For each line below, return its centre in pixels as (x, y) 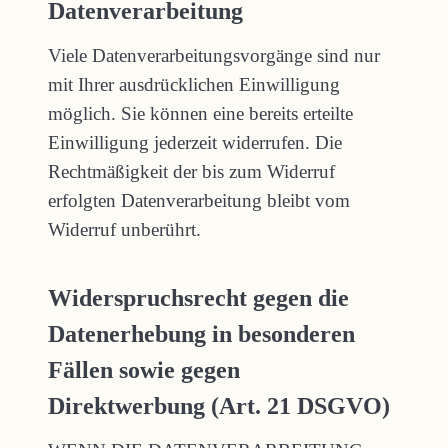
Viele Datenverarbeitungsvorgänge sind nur (214, 55)
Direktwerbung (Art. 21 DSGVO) (219, 406)
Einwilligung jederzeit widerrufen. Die (195, 142)
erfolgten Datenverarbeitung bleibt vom (199, 200)
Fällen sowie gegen (144, 370)
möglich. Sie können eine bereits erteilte (200, 113)
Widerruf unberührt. (124, 229)
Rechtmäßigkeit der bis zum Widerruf (191, 171)
